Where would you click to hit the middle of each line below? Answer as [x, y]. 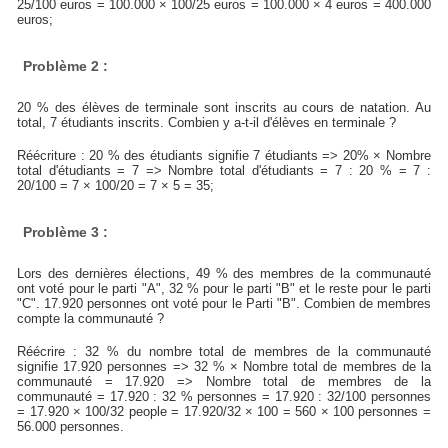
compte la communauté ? [91, 319]
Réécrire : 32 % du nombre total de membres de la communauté [224, 352]
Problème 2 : [65, 66]
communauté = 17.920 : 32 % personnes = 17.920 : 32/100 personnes [224, 397]
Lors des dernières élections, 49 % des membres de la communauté [224, 274]
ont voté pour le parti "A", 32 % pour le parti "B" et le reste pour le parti [224, 289]
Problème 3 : [65, 232]
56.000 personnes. [71, 427]
